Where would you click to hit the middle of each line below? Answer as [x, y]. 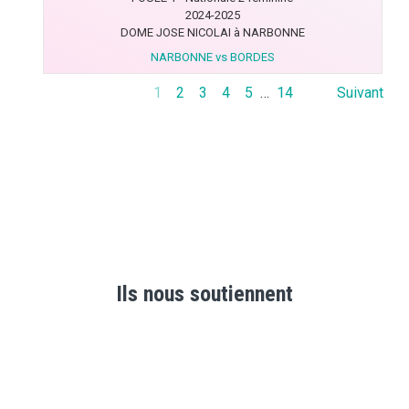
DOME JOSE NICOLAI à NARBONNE [212, 32]
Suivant [360, 93]
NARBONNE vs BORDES [212, 57]
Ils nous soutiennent [204, 294]
